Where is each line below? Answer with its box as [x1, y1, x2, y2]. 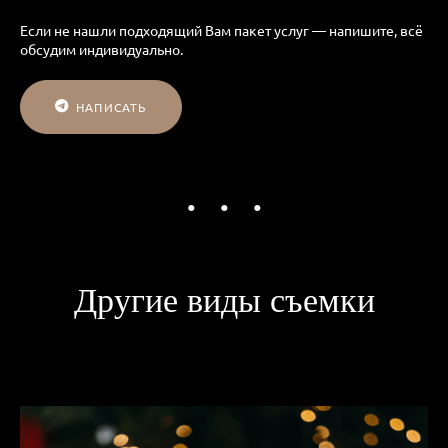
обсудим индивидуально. [20, 39, 183, 58]
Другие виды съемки [73, 275, 375, 322]
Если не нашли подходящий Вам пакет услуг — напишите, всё [20, 20, 423, 39]
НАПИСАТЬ [76, 98, 147, 115]
